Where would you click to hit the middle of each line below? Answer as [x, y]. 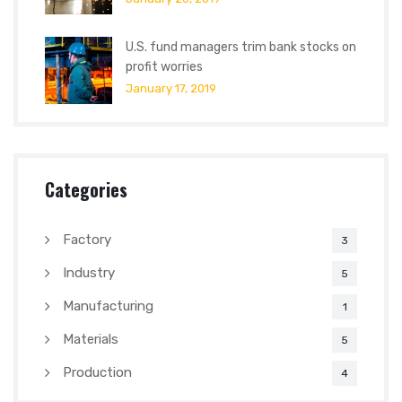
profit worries [164, 67]
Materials [91, 340]
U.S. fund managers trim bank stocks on [241, 48]
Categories [86, 190]
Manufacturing [108, 306]
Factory [87, 240]
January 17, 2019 [171, 89]
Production [97, 373]
